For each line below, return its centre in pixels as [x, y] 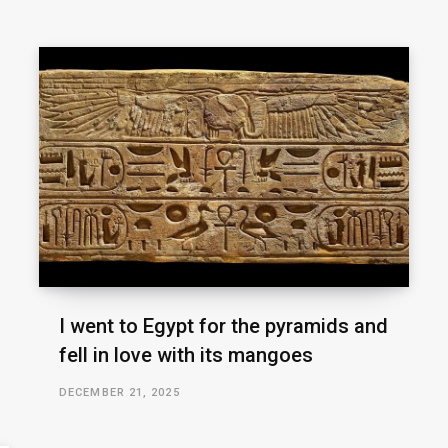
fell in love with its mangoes [186, 355]
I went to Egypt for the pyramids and [223, 326]
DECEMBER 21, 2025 [119, 393]
